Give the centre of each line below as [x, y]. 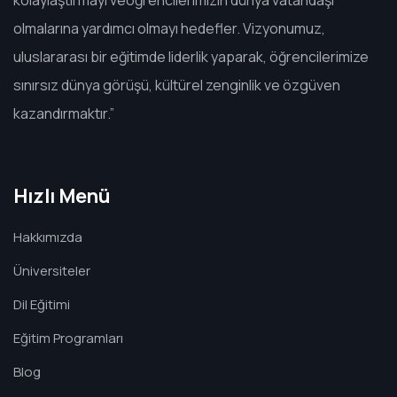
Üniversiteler [52, 271]
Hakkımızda [48, 237]
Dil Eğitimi [42, 305]
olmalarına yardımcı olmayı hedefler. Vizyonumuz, [169, 29]
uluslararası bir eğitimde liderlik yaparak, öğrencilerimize [191, 57]
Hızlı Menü [62, 196]
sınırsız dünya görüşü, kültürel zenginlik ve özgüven [177, 86]
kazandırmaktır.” [64, 114]
